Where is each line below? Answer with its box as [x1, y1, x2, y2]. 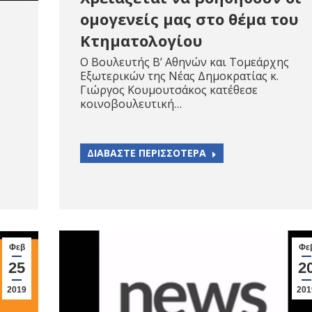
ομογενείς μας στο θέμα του [80, 8, 299, 30]
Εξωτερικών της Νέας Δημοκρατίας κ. [80, 68, 279, 84]
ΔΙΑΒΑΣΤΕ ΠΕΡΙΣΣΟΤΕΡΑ [87, 146, 206, 160]
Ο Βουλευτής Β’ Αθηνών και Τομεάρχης [80, 54, 289, 70]
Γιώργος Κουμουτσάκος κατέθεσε [80, 82, 258, 98]
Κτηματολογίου [80, 30, 203, 52]
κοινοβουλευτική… [80, 96, 182, 112]
